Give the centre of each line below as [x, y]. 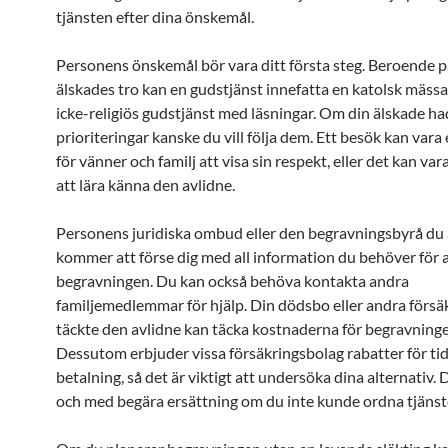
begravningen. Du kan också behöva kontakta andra [232, 280]
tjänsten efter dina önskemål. [155, 16]
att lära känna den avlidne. [145, 184]
